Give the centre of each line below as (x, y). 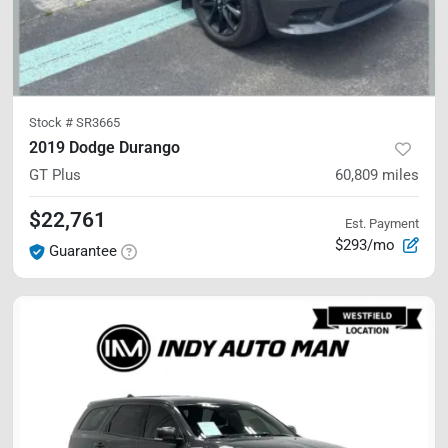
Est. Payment (382, 223)
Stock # (52, 122)
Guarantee (83, 251)
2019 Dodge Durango (104, 147)
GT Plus (55, 175)
